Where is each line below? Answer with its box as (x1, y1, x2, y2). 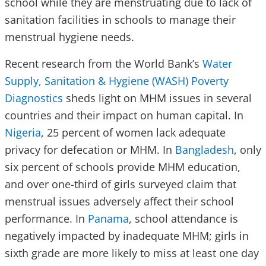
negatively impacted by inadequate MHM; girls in (5, 229, 249, 243)
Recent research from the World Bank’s (5, 56, 202, 71)
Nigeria (5, 125, 41, 140)
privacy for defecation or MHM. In (5, 142, 175, 157)
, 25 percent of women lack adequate (41, 125, 226, 140)
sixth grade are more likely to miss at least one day (5, 246, 259, 261)
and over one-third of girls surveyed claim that (5, 177, 236, 192)
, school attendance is (129, 211, 238, 226)
